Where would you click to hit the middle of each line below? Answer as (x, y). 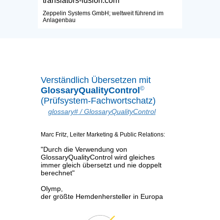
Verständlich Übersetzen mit (96, 80)
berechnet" (57, 173)
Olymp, (52, 189)
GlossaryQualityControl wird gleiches (97, 157)
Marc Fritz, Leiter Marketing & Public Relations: (103, 135)
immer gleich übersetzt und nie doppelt (101, 165)
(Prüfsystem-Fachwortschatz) (98, 101)
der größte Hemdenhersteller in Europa (102, 197)
